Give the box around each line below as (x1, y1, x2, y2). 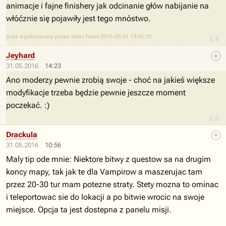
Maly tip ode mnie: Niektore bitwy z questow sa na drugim (6, 154, 211, 164)
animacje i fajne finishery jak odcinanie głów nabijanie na (6, 1, 209, 11)
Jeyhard (6, 51, 35, 60)
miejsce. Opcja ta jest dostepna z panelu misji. (6, 205, 172, 214)
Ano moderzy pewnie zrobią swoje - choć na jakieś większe (6, 75, 215, 85)
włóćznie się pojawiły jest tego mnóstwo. (6, 14, 151, 23)
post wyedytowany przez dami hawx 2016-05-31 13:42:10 (6, 33, 151, 40)
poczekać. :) (6, 100, 49, 110)
